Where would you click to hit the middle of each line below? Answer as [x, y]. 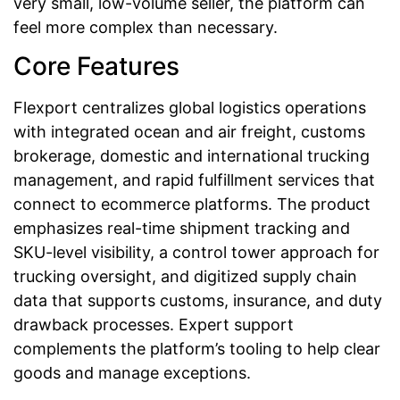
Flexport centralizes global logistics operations [190, 107]
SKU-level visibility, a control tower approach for [196, 252]
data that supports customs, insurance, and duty [198, 300]
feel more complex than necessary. [146, 27]
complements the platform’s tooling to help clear [197, 348]
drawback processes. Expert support [154, 324]
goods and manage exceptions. [132, 372]
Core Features [96, 66]
